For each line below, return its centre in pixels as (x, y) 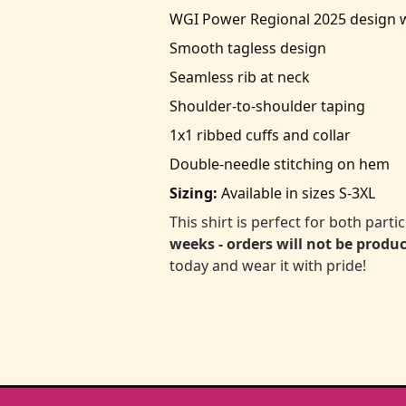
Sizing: (193, 193)
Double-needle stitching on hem (280, 164)
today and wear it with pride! (268, 266)
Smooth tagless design (248, 48)
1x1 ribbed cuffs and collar (260, 135)
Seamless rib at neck (240, 77)
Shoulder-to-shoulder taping (267, 106)
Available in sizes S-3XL (296, 193)
